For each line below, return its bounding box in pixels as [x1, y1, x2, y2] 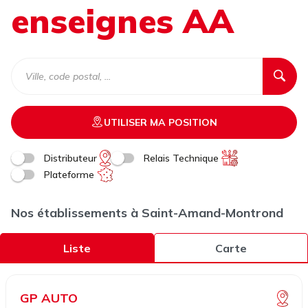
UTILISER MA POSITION [103, 115, 217, 129]
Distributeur [44, 151, 97, 164]
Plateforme [44, 168, 94, 181]
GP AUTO [20, 290, 78, 306]
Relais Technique [144, 151, 219, 164]
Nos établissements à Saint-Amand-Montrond [11, 205, 283, 221]
